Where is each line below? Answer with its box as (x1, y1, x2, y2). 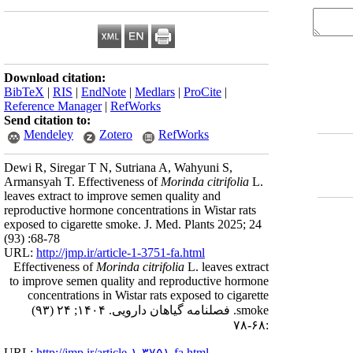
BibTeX (4, 85, 44, 98)
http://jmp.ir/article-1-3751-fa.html (36, 246, 205, 259)
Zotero (99, 128, 132, 141)
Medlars (135, 85, 175, 98)
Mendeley (24, 128, 73, 141)
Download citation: (4, 71, 106, 84)
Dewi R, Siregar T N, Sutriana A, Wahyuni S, (4, 161, 232, 174)
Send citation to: (4, 113, 91, 127)
